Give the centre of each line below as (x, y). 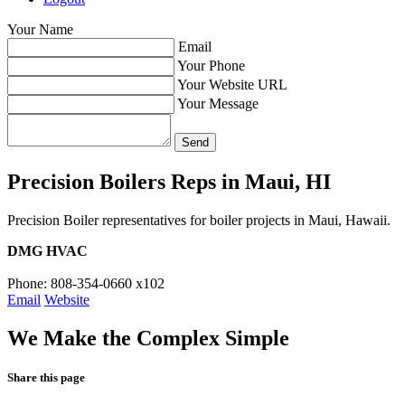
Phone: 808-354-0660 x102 (86, 283)
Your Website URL (232, 85)
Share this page (46, 377)
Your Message (218, 104)
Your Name (40, 29)
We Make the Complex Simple (148, 338)
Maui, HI (285, 181)
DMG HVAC (47, 250)
